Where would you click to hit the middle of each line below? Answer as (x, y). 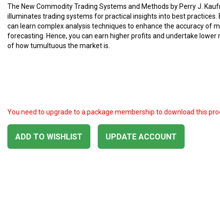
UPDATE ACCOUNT (141, 137)
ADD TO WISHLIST (49, 137)
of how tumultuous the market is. (59, 46)
